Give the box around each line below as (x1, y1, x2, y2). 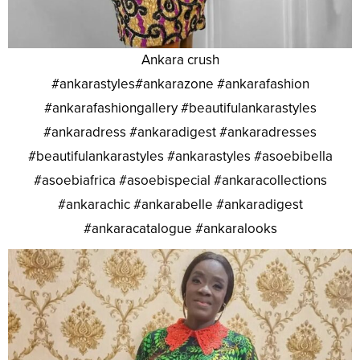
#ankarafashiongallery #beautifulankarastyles (43, 100, 317, 117)
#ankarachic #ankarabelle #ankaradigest (57, 196, 303, 214)
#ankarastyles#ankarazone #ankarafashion (51, 76, 309, 93)
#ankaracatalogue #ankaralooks (83, 220, 277, 238)
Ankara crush (141, 51, 219, 69)
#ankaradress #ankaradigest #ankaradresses (43, 124, 317, 141)
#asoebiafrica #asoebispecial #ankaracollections (33, 172, 327, 190)
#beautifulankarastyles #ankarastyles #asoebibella (27, 148, 333, 166)
